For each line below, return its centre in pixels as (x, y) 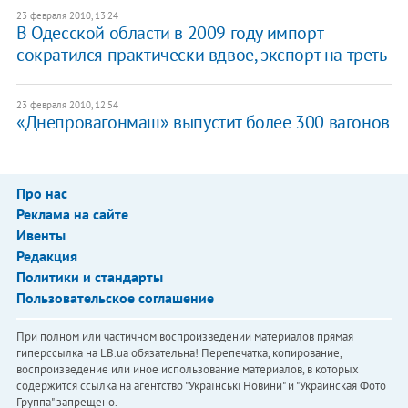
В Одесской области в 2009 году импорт (169, 32)
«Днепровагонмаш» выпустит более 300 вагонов (203, 122)
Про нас (41, 193)
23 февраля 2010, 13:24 (67, 15)
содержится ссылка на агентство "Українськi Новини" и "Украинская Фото (201, 385)
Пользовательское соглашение (115, 297)
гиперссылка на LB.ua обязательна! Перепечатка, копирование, (178, 352)
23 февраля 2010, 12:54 (67, 104)
